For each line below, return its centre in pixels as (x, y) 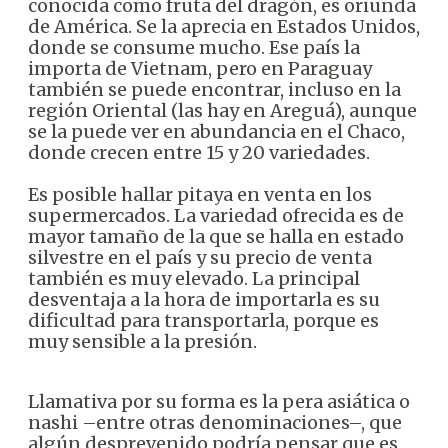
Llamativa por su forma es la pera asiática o (219, 402)
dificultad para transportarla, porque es (203, 321)
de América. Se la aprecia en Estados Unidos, (224, 27)
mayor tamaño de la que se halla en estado (216, 237)
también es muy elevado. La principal (194, 279)
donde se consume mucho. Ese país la (194, 48)
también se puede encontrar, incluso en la (214, 90)
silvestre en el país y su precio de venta (200, 258)
